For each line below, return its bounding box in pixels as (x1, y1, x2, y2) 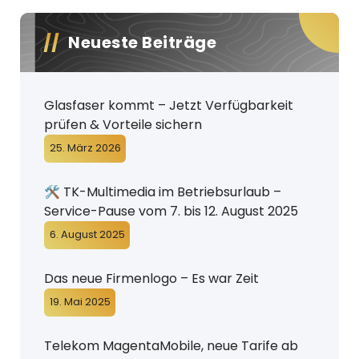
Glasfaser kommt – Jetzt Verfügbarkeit (44, 96, 293, 115)
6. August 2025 (49, 227, 125, 242)
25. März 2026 (49, 140, 121, 155)
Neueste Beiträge (68, 31, 216, 54)
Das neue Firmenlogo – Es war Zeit (44, 269, 259, 288)
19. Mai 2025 (49, 294, 111, 309)
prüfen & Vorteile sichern (44, 115, 202, 134)
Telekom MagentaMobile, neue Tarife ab (44, 337, 298, 355)
